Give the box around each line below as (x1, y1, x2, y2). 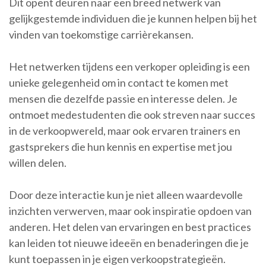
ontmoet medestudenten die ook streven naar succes (9, 108, 255, 122)
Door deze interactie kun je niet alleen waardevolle (9, 188, 243, 202)
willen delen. (9, 156, 66, 170)
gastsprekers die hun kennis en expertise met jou (9, 140, 232, 154)
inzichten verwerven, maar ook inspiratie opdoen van (9, 204, 252, 218)
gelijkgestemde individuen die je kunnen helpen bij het (9, 12, 257, 26)
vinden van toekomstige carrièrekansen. (9, 28, 194, 42)
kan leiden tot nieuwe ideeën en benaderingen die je (9, 236, 249, 250)
